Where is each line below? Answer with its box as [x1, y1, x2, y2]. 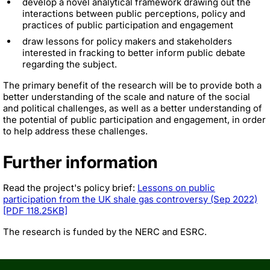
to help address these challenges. [3, 125, 148, 137]
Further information [3, 151, 158, 172]
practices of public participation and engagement [22, 19, 233, 31]
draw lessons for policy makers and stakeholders [22, 35, 232, 47]
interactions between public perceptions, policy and [22, 7, 245, 19]
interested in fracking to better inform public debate [22, 46, 245, 58]
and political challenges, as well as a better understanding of [3, 102, 262, 114]
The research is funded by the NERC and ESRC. [3, 225, 207, 237]
